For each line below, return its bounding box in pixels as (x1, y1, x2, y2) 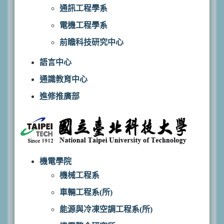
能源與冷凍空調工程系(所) (59, 205, 152, 213)
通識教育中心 (39, 75, 87, 83)
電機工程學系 (59, 21, 107, 29)
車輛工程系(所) (59, 188, 112, 196)
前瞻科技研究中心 (59, 38, 123, 46)
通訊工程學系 (59, 4, 107, 12)
